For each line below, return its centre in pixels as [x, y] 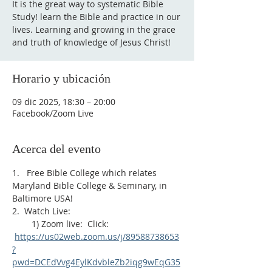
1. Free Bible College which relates [86, 173]
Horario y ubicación [61, 78]
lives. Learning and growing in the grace [94, 29]
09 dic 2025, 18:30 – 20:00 [64, 102]
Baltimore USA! [42, 198]
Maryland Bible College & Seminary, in [91, 185]
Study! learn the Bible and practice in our [96, 17]
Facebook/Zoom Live [53, 113]
